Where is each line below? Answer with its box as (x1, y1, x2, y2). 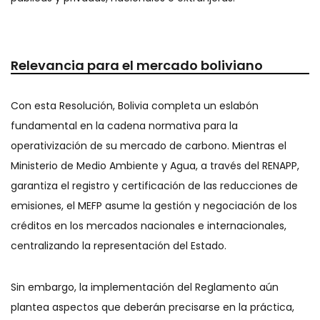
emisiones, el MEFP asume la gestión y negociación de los (11, 199, 297, 213)
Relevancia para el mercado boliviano (11, 56, 263, 74)
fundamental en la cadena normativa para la (11, 119, 238, 133)
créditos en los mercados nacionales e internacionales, (11, 219, 286, 233)
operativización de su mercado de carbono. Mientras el (11, 139, 286, 153)
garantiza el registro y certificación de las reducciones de (11, 179, 298, 193)
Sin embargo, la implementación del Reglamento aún (11, 280, 279, 294)
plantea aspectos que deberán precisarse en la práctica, (11, 300, 294, 314)
